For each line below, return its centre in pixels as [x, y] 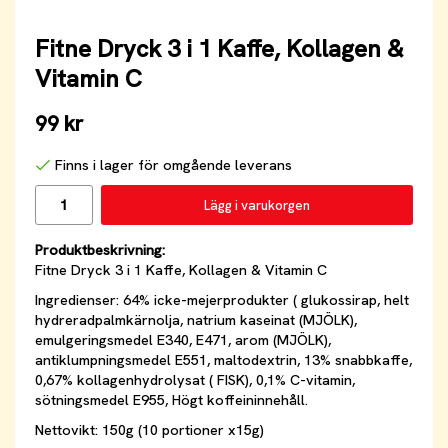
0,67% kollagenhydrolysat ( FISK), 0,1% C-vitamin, [195, 380]
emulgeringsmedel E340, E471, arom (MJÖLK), [183, 340]
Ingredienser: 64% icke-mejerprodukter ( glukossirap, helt [222, 300]
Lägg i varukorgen [256, 205]
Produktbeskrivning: [100, 250]
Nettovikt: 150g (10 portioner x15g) [149, 430]
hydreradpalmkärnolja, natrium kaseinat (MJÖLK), [196, 320]
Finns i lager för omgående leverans [173, 165]
